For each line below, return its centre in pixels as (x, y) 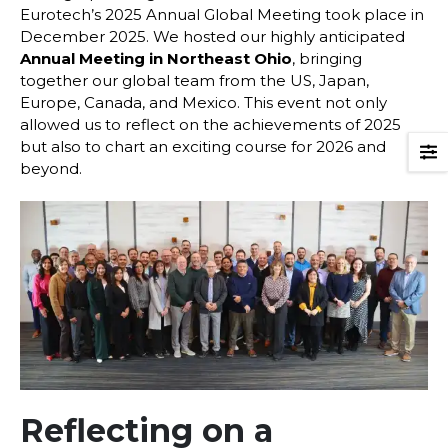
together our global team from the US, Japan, (194, 80)
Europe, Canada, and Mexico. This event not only (203, 102)
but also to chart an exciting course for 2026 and (203, 146)
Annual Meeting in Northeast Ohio (156, 58)
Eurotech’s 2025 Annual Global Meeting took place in (222, 14)
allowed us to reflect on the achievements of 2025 (210, 124)
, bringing (327, 58)
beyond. (51, 168)
